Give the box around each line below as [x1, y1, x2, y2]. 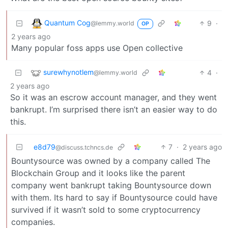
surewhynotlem [43, 68, 94, 77]
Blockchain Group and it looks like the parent [11, 167, 185, 178]
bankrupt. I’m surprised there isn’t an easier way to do [10, 104, 217, 115]
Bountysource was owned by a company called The [11, 155, 210, 166]
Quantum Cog [44, 18, 91, 27]
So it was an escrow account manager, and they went [10, 92, 217, 102]
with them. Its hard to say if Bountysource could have [11, 192, 217, 203]
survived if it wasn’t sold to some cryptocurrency [11, 204, 201, 215]
